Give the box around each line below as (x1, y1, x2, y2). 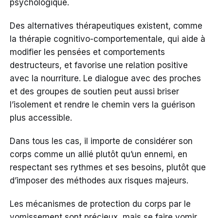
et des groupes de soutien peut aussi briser (10, 87, 179, 97)
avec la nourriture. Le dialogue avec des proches (10, 73, 201, 84)
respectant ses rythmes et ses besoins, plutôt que (10, 163, 206, 173)
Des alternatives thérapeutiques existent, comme (10, 21, 202, 31)
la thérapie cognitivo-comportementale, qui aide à (10, 34, 205, 44)
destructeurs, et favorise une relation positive (10, 60, 188, 71)
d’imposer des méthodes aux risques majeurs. (10, 176, 188, 186)
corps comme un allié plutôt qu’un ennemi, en (10, 149, 187, 160)
